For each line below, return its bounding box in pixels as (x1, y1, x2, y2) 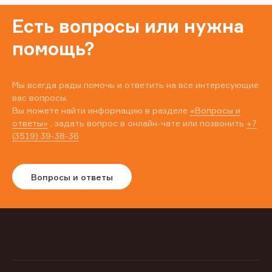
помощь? (12, 38, 95, 60)
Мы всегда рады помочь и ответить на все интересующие (12, 80, 259, 90)
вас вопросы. (12, 92, 68, 103)
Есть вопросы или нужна (12, 15, 244, 38)
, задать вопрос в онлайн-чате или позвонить (48, 118, 246, 129)
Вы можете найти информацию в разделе (12, 105, 190, 116)
